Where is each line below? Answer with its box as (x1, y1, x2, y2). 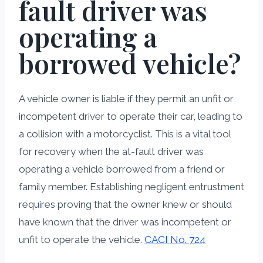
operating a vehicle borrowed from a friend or (19, 163, 225, 175)
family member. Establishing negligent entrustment (19, 180, 244, 193)
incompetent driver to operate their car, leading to (19, 110, 242, 122)
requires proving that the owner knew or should (19, 198, 232, 210)
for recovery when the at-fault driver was (19, 145, 204, 157)
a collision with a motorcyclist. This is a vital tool (19, 127, 231, 140)
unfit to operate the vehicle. (19, 233, 144, 245)
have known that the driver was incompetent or (19, 215, 231, 228)
